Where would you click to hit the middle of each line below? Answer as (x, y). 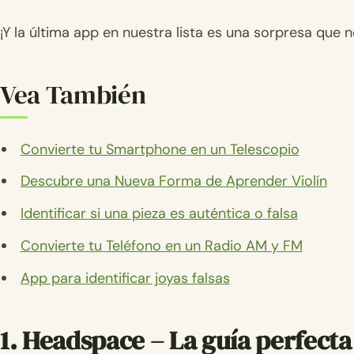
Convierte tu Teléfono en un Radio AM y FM (161, 245)
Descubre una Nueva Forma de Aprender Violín (173, 181)
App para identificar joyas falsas (125, 278)
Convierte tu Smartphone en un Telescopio (160, 149)
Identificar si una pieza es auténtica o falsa (159, 214)
